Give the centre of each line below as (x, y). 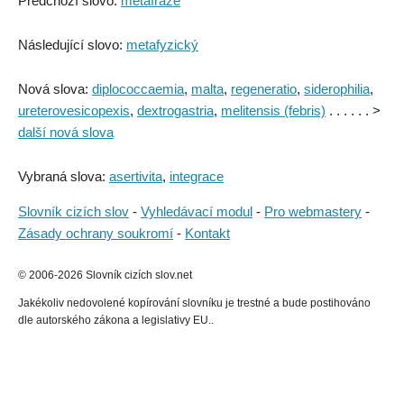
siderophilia (337, 89)
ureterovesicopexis (74, 110)
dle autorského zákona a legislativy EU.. (116, 320)
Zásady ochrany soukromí (96, 233)
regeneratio (264, 89)
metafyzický (162, 45)
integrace (197, 176)
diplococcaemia (138, 89)
